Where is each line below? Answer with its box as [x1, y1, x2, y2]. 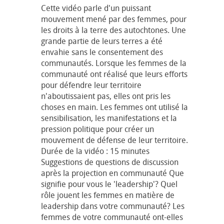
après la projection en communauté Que [41, 167, 184, 178]
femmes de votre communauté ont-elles [41, 211, 183, 222]
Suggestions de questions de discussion [41, 156, 178, 167]
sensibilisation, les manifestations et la [41, 112, 177, 123]
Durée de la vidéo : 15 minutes [41, 145, 149, 156]
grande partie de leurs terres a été [41, 35, 162, 46]
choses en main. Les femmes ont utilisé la [41, 101, 188, 112]
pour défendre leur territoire [41, 79, 141, 90]
